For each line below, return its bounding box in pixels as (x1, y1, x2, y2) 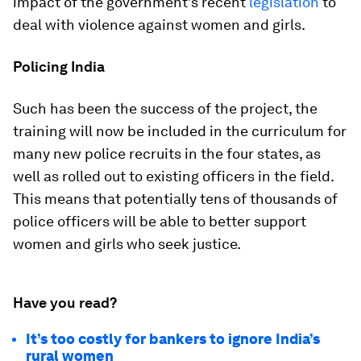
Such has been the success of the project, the (13, 100, 317, 117)
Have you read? (13, 294, 117, 311)
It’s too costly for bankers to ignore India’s (26, 330, 320, 347)
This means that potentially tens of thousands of (13, 190, 338, 207)
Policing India (13, 58, 105, 75)
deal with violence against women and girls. (13, 16, 305, 33)
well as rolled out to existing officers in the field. (13, 168, 334, 185)
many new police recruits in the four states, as (13, 145, 321, 162)
